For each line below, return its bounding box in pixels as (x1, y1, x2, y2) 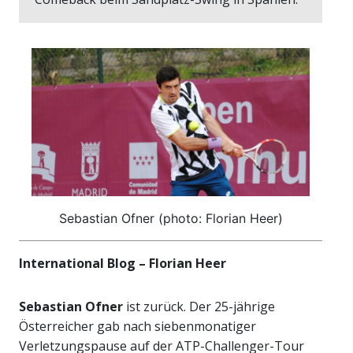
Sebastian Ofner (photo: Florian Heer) (58, 210, 283, 227)
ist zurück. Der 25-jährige (123, 298, 275, 316)
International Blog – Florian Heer (19, 255, 226, 273)
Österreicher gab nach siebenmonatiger (19, 318, 256, 336)
